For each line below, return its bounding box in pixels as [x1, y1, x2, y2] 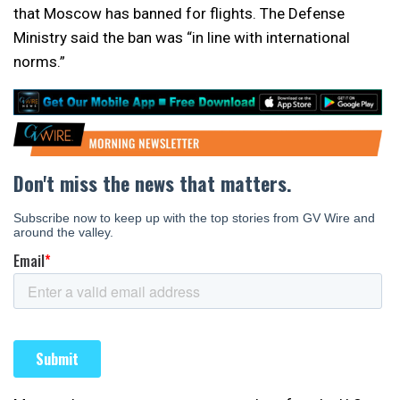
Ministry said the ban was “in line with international [13, 29, 350, 46]
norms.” [13, 53, 65, 71]
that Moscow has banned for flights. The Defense [13, 4, 345, 22]
